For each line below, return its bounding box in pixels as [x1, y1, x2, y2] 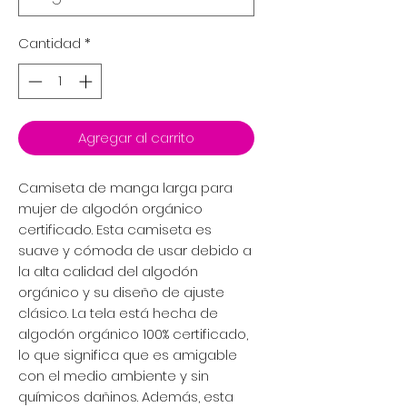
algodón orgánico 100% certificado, [18, 323, 248, 343]
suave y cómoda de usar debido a [18, 240, 252, 260]
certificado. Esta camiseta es [18, 219, 212, 239]
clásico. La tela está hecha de [18, 303, 218, 323]
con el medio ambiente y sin [18, 365, 209, 385]
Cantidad [18, 34, 81, 53]
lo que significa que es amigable [18, 344, 237, 364]
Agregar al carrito [78, 127, 194, 147]
